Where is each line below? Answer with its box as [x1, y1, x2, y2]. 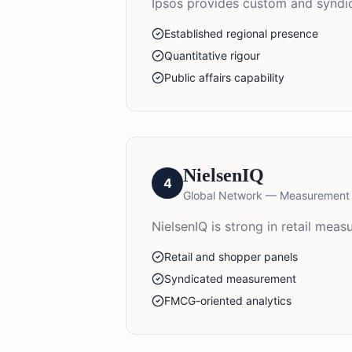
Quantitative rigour [164, 48, 260, 62]
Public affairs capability [164, 70, 284, 84]
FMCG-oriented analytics [164, 293, 291, 307]
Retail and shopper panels [164, 249, 298, 263]
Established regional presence [164, 26, 318, 40]
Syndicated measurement [164, 271, 296, 285]
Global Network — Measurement [183, 188, 350, 202]
